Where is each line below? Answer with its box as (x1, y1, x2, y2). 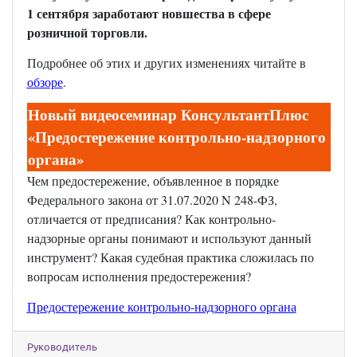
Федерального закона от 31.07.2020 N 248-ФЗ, (26, 191, 277, 209)
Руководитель (26, 341, 97, 353)
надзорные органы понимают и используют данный (26, 229, 312, 247)
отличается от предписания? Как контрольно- (26, 210, 276, 228)
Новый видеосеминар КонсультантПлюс (27, 104, 308, 126)
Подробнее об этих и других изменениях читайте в (26, 54, 306, 72)
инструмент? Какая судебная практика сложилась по (26, 249, 314, 266)
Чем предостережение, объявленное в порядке (26, 172, 279, 190)
